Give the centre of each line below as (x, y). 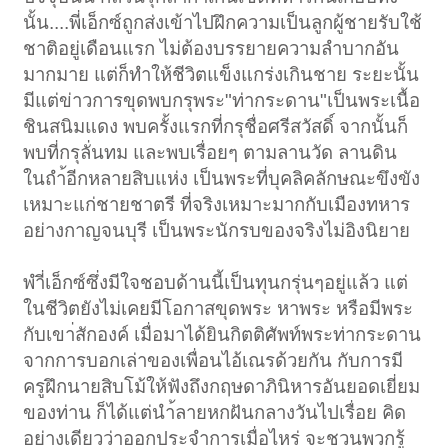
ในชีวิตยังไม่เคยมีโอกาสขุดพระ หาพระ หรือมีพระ (218, 308)
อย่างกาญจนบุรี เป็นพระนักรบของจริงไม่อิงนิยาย (217, 230)
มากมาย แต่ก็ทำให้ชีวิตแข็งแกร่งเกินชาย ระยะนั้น (221, 74)
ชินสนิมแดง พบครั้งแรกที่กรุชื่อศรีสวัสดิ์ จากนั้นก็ (216, 126)
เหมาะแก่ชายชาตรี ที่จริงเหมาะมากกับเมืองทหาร (217, 204)
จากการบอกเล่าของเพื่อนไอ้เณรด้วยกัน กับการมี (213, 360)
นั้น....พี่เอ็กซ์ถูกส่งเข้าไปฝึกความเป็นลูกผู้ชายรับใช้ (223, 22)
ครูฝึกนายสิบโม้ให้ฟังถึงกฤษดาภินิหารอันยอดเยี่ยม (222, 386)
